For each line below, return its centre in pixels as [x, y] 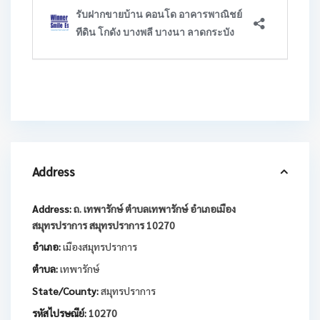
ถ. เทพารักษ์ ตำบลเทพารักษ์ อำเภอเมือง [154, 209]
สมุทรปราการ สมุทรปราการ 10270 [104, 225]
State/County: [65, 291]
